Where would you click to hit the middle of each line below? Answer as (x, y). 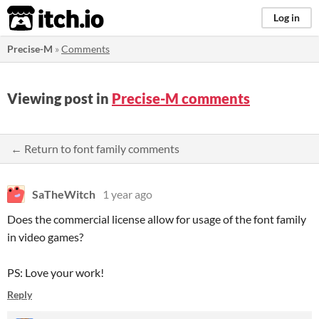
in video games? (45, 237)
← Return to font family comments (95, 148)
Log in (287, 17)
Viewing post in (59, 98)
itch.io (38, 19)
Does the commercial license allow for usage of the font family (157, 219)
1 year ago (127, 194)
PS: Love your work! (56, 272)
